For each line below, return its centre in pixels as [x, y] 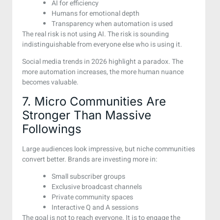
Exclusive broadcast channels [97, 187]
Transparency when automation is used [112, 24]
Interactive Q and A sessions [95, 207]
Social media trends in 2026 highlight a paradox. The [103, 62]
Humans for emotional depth [96, 13]
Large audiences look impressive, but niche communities [109, 149]
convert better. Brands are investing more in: [90, 159]
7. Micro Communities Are [94, 101]
